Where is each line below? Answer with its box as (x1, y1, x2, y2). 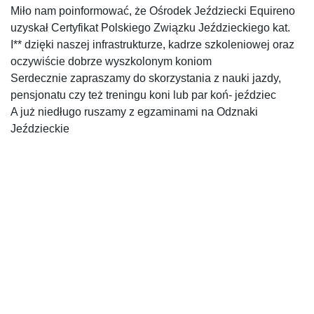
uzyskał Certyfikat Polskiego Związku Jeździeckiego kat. (11, 22, 290, 34)
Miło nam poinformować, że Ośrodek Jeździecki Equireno (11, 5, 295, 17)
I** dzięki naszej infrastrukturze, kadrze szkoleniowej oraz (11, 39, 294, 50)
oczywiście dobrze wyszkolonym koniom (11, 55, 212, 67)
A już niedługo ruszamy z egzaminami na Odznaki (11, 106, 258, 118)
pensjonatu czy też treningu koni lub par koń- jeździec (11, 89, 276, 101)
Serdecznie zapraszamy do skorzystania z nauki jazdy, (11, 72, 281, 84)
